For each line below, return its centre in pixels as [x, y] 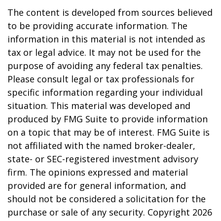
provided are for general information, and [97, 185]
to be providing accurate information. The [97, 26]
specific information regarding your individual [105, 92]
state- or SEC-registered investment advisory [103, 159]
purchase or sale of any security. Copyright [100, 212]
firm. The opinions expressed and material [98, 172]
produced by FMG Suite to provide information [108, 119]
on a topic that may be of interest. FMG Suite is [109, 132]
